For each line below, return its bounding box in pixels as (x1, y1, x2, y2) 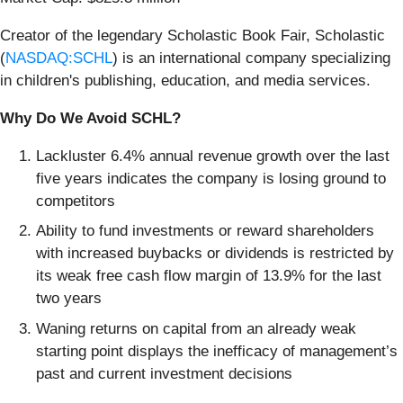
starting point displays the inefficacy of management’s (36, 342, 398, 360)
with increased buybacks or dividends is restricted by (36, 245, 394, 263)
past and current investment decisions (36, 364, 292, 382)
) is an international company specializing (112, 49, 390, 67)
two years (36, 290, 102, 308)
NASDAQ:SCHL (5, 49, 112, 67)
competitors (36, 192, 115, 210)
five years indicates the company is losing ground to (36, 169, 386, 187)
